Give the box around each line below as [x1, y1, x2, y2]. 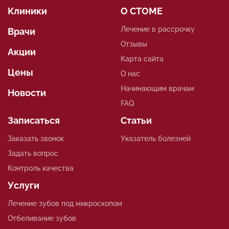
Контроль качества [8, 164, 74, 173]
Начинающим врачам [121, 84, 194, 93]
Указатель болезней [121, 134, 191, 143]
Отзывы [121, 40, 147, 49]
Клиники [8, 6, 47, 17]
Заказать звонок [8, 134, 64, 143]
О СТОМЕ [121, 6, 163, 17]
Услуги [8, 180, 39, 191]
